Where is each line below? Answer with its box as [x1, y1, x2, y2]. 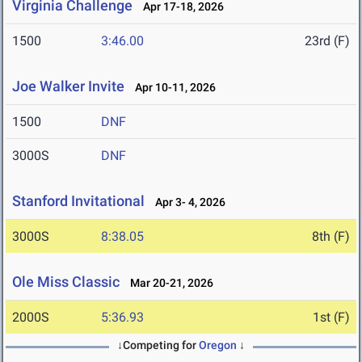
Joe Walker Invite [12, 78, 124, 95]
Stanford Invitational [12, 192, 145, 210]
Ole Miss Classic [12, 273, 120, 291]
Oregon [199, 339, 237, 352]
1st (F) [313, 309, 350, 326]
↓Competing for [117, 339, 199, 352]
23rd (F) [305, 33, 350, 49]
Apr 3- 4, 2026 [148, 196, 225, 209]
